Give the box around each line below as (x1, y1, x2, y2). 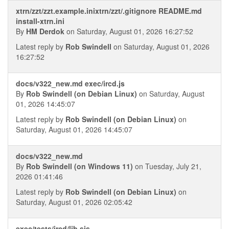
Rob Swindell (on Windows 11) (26, 161, 133, 171)
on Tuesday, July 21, (133, 161, 201, 171)
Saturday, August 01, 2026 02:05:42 (16, 197, 132, 207)
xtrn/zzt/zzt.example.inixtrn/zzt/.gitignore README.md (16, 6, 202, 16)
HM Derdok (26, 26, 64, 36)
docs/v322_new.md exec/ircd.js (16, 78, 125, 88)
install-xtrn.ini (16, 16, 64, 26)
